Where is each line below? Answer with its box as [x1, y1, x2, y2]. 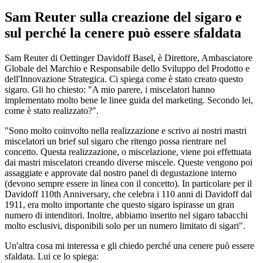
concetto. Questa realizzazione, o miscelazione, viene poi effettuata [5, 146, 251, 157]
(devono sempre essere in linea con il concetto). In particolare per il [5, 178, 252, 188]
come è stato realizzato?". [5, 105, 99, 116]
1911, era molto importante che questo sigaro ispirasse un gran [5, 199, 234, 210]
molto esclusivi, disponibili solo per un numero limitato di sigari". [5, 220, 245, 231]
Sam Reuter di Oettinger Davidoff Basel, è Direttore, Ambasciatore [5, 52, 252, 63]
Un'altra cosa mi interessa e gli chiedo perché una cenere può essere [5, 240, 254, 251]
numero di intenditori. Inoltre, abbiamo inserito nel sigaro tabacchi [5, 210, 248, 220]
